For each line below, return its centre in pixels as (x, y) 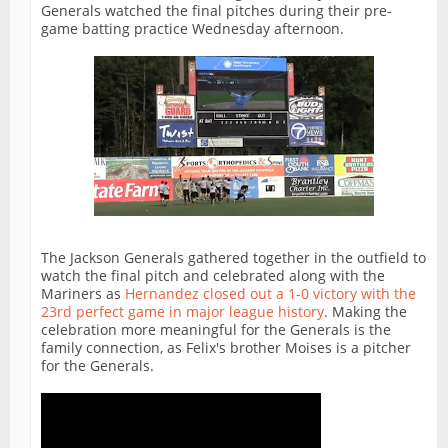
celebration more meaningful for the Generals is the (216, 330)
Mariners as (83, 294)
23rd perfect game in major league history (182, 312)
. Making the (365, 312)
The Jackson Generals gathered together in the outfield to (233, 258)
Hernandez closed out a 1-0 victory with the (270, 294)
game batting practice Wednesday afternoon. (192, 29)
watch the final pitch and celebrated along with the (213, 276)
